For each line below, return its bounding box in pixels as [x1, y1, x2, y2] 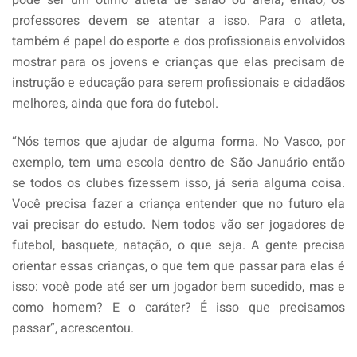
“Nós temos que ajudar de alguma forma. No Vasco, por [12, 131, 345, 151]
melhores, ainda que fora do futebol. [12, 93, 218, 113]
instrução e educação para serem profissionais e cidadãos [12, 73, 345, 92]
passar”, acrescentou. [12, 318, 134, 338]
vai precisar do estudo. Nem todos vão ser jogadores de [12, 214, 345, 234]
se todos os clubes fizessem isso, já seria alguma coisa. [12, 173, 345, 193]
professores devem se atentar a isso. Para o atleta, [12, 10, 345, 30]
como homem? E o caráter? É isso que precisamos [12, 297, 345, 317]
